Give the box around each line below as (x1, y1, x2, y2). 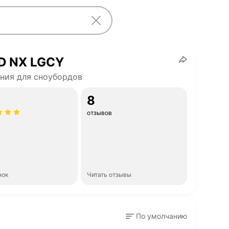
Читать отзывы (87, 171, 131, 178)
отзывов (87, 109, 112, 117)
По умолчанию (136, 212, 187, 220)
